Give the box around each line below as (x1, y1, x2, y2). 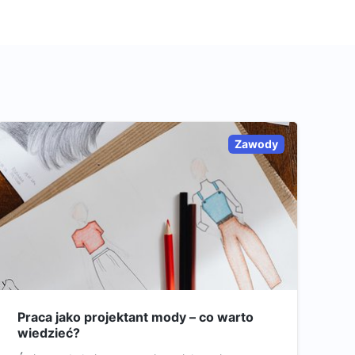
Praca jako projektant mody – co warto (17, 308, 254, 325)
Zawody (234, 137, 278, 151)
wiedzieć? (17, 324, 81, 341)
